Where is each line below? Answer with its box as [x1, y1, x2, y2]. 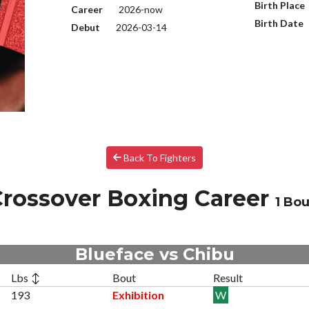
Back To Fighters [121, 151, 197, 163]
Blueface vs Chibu [74, 243, 235, 264]
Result [213, 270, 243, 284]
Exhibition [112, 288, 164, 301]
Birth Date [255, 17, 304, 29]
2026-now [116, 3, 163, 15]
